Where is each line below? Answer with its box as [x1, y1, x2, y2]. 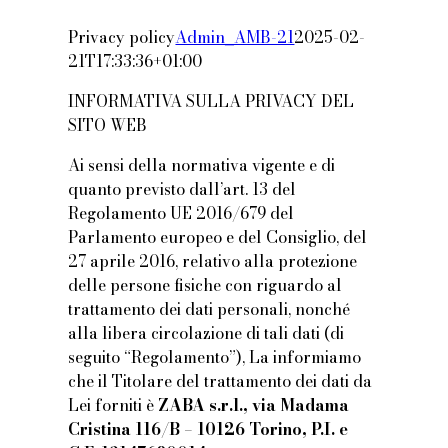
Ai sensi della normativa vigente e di [68, 153, 336, 178]
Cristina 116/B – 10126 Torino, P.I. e [68, 417, 349, 442]
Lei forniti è [68, 393, 159, 418]
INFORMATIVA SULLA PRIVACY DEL [68, 89, 355, 114]
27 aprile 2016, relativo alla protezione [68, 249, 358, 274]
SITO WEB [68, 113, 148, 138]
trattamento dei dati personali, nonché [68, 297, 351, 322]
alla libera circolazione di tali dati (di [68, 321, 345, 346]
